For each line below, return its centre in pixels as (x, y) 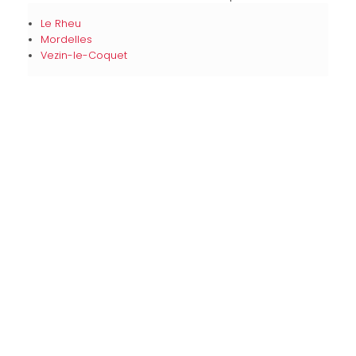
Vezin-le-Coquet (83, 55)
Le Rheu (60, 23)
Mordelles (66, 39)
